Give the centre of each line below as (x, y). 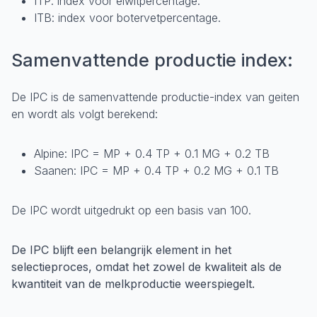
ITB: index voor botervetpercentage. (127, 18)
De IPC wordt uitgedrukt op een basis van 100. (131, 210)
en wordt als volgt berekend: (85, 114)
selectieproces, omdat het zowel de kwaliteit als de (146, 267)
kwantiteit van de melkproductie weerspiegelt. (133, 284)
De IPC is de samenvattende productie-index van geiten (155, 97)
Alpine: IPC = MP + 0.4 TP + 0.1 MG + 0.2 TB (152, 154)
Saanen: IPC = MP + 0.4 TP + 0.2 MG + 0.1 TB (156, 171)
